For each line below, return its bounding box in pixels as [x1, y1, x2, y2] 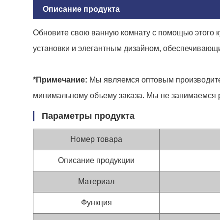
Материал [78, 177, 115, 186]
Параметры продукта [42, 110, 135, 121]
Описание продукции [58, 156, 135, 165]
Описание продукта [43, 4, 120, 13]
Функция [81, 198, 112, 207]
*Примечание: [33, 75, 90, 84]
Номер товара [70, 135, 123, 143]
